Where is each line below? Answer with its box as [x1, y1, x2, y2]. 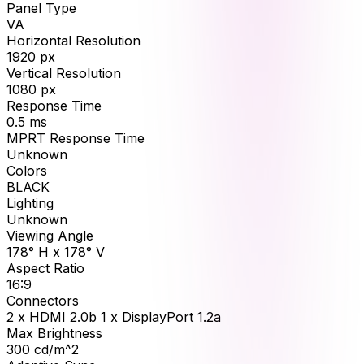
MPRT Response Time [6, 129, 145, 146]
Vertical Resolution [6, 64, 121, 81]
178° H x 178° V [6, 243, 105, 260]
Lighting [6, 194, 54, 211]
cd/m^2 [34, 340, 79, 357]
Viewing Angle [6, 227, 93, 244]
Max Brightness [6, 324, 102, 341]
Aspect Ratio [6, 259, 84, 276]
